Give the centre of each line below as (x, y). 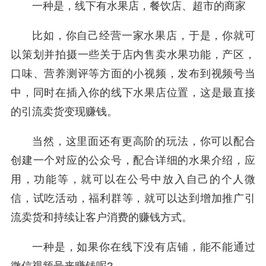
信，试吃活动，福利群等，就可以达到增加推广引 (133, 199)
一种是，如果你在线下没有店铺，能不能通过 (144, 247)
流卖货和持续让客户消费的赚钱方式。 (102, 218)
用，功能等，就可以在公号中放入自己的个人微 (133, 180)
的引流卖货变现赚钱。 (64, 112)
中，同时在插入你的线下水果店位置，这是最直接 (133, 93)
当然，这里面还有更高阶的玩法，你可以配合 (144, 142)
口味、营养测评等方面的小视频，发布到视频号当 (133, 74)
